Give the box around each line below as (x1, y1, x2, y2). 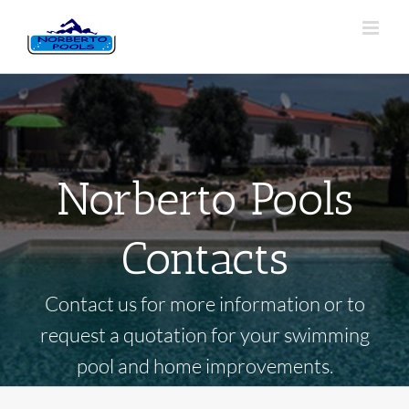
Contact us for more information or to (44, 291, 365, 316)
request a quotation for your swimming (39, 322, 370, 347)
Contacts (121, 231, 288, 286)
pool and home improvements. (76, 353, 333, 378)
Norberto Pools (56, 172, 353, 226)
